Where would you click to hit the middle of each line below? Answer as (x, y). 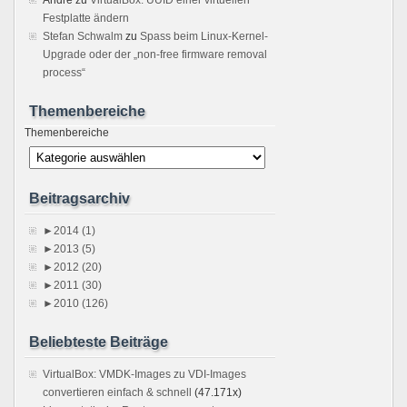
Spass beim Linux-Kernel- (204, 36)
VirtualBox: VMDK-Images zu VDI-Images (144, 374)
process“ (64, 72)
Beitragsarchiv (79, 198)
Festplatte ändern (86, 18)
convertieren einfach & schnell (117, 392)
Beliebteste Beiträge (99, 342)
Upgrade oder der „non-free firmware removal (155, 54)
